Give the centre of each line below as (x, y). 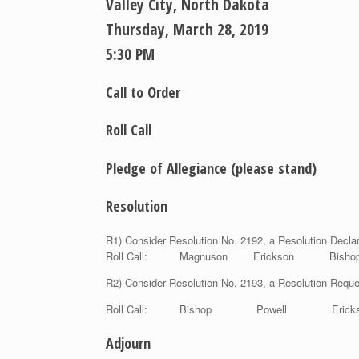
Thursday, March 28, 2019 (187, 29)
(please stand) (274, 168)
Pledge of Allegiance (168, 168)
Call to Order (143, 93)
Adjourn (128, 343)
